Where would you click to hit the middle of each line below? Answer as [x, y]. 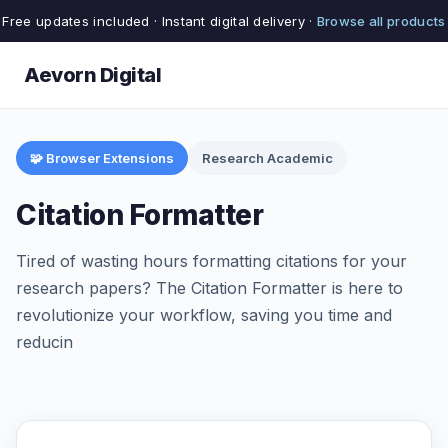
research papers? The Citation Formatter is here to [209, 288]
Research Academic [267, 158]
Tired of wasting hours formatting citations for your [211, 261]
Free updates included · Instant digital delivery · [159, 21]
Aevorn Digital [92, 75]
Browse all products [381, 21]
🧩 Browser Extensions [102, 158]
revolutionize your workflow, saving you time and [204, 315]
